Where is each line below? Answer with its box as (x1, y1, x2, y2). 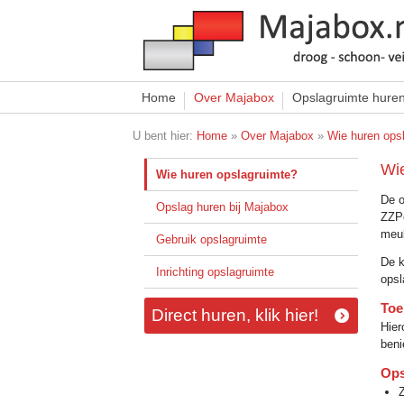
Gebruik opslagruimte (155, 233, 267, 246)
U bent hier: (133, 129, 197, 142)
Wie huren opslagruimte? (155, 168, 298, 181)
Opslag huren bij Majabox (155, 200, 289, 214)
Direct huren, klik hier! (151, 306, 318, 325)
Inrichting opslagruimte (155, 265, 274, 279)
